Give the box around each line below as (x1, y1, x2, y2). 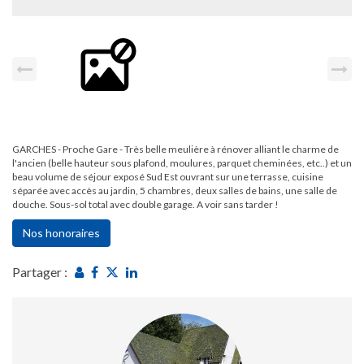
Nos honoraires (23, 226, 100, 240)
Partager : (12, 264, 67, 280)
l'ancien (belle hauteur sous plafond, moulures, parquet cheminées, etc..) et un (12, 157, 352, 169)
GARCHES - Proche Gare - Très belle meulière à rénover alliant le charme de (12, 143, 339, 155)
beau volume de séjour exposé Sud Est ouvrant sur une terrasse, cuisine (12, 171, 323, 183)
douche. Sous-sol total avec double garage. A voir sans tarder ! (12, 198, 279, 210)
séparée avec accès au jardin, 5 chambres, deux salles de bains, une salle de (12, 184, 337, 197)
